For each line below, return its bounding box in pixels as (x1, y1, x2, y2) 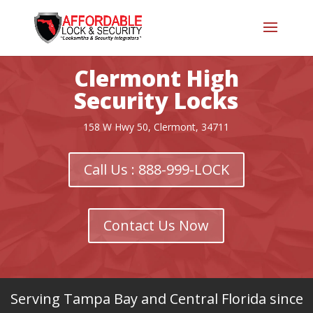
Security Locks (74, 85, 239, 115)
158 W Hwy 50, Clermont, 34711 (83, 119, 230, 133)
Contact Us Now (103, 215, 210, 235)
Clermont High (73, 62, 239, 93)
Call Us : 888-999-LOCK (83, 159, 229, 179)
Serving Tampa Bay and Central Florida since (10, 289, 303, 308)
